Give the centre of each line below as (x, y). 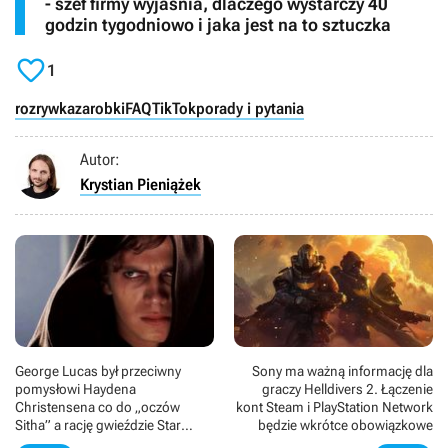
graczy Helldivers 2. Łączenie (347, 389)
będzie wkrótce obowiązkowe (345, 425)
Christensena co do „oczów (97, 407)
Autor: (100, 159)
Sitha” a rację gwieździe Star (98, 425)
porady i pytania (250, 108)
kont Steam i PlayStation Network (334, 407)
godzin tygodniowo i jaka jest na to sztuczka (218, 24)
